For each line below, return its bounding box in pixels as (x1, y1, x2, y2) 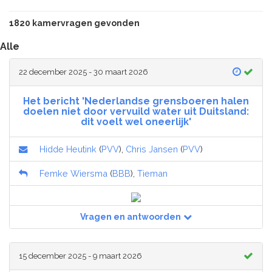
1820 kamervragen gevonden (9, 18, 140, 29)
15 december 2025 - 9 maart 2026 (19, 251, 142, 261)
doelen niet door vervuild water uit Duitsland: (23, 106, 249, 118)
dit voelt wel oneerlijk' (81, 116, 191, 128)
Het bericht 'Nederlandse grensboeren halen (23, 95, 249, 107)
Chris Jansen (126, 144, 178, 155)
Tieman (137, 168, 168, 179)
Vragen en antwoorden (80, 212, 181, 222)
